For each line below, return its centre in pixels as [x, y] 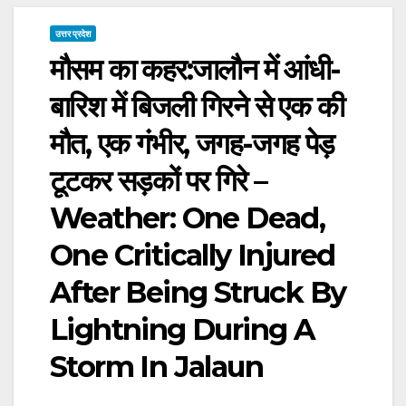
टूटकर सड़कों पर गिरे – [159, 180]
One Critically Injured [193, 255]
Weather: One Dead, [188, 217]
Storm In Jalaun [156, 366]
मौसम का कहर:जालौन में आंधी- [195, 69]
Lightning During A [183, 329]
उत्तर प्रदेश [73, 33]
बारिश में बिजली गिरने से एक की [197, 106]
